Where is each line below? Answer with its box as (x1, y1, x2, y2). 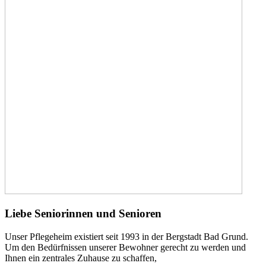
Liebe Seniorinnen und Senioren (5, 207, 161, 220)
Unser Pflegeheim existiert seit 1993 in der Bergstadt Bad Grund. (5, 232, 248, 242)
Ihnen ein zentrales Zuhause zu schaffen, (5, 253, 157, 264)
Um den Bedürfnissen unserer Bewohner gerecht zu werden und (5, 242, 246, 253)
